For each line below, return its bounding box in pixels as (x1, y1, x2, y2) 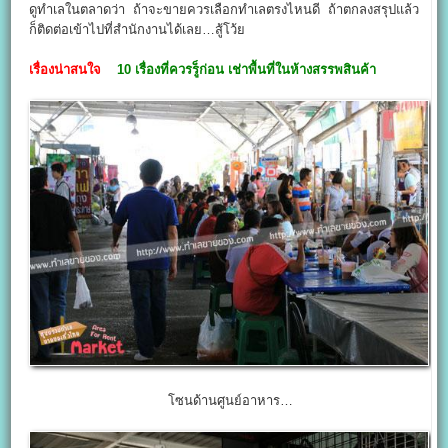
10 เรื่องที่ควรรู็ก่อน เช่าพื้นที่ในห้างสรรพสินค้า (117, 61, 377, 77)
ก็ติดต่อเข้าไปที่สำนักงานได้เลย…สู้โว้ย (29, 21, 246, 37)
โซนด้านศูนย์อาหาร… (163, 393, 293, 409)
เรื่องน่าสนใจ (29, 61, 102, 77)
